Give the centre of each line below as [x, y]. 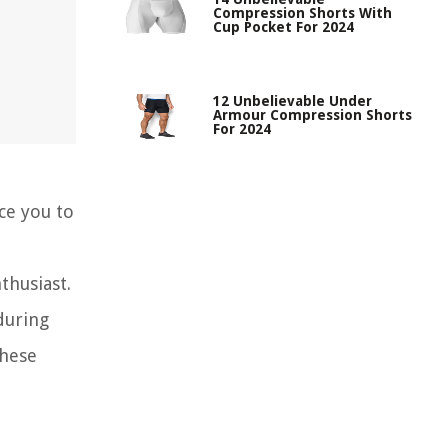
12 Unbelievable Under [292, 101]
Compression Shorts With [302, 13]
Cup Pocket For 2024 [283, 27]
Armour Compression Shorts [312, 115]
